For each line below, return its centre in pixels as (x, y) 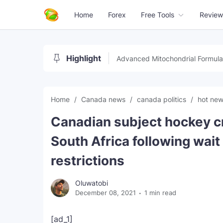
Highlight (84, 58)
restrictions (88, 161)
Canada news (104, 99)
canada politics (163, 99)
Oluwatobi (92, 183)
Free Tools (158, 15)
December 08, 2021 (106, 193)
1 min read (160, 193)
